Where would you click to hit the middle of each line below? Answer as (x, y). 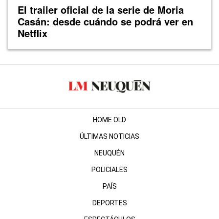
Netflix (33, 33)
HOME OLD (109, 120)
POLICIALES (109, 169)
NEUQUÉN (109, 153)
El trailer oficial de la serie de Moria (101, 9)
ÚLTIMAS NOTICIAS (109, 136)
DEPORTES (109, 203)
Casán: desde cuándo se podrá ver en (105, 21)
